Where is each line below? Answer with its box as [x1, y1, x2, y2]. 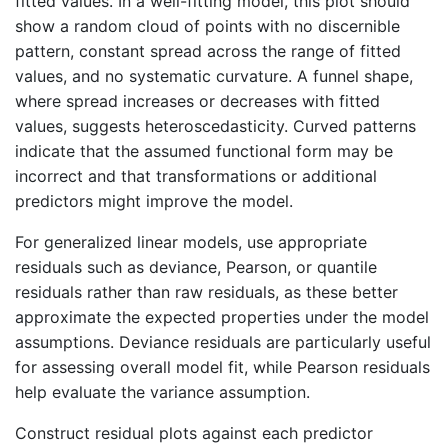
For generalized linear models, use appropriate [15, 232, 367, 253]
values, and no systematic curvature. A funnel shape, [15, 66, 413, 87]
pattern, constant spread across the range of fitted [15, 41, 401, 62]
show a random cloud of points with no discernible [15, 16, 400, 37]
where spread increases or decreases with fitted [15, 91, 380, 112]
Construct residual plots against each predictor [15, 423, 373, 444]
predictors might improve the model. [15, 191, 293, 212]
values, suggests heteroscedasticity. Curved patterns [15, 116, 416, 137]
